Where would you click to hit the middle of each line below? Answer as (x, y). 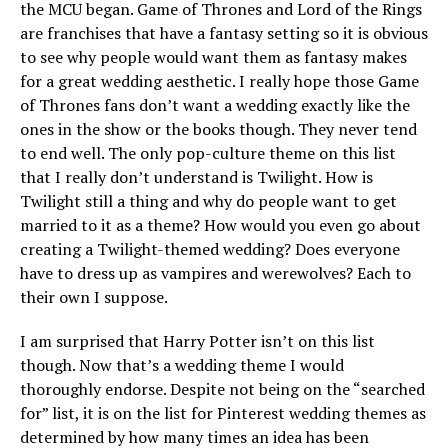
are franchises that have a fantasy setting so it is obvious (224, 33)
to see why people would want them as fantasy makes (213, 57)
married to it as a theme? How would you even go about (220, 225)
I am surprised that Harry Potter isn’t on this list (197, 341)
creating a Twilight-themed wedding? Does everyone (210, 249)
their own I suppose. (94, 297)
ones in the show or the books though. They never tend (218, 129)
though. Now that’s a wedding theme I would (182, 365)
